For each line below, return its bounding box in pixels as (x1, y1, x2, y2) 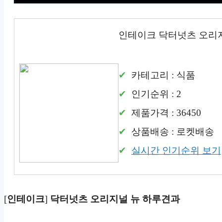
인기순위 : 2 (129, 89, 181, 100)
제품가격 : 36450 (129, 108, 201, 118)
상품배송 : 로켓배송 (129, 126, 214, 137)
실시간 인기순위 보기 (131, 145, 221, 156)
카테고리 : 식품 (129, 70, 195, 81)
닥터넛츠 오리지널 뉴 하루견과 (50, 194, 180, 205)
